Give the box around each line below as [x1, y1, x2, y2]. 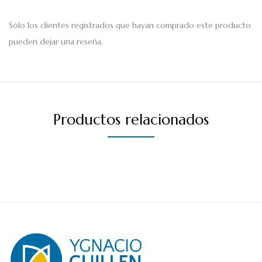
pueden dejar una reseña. [9, 36, 103, 47]
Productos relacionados [53, 110, 209, 129]
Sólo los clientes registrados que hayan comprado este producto [9, 19, 251, 30]
